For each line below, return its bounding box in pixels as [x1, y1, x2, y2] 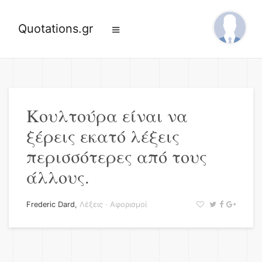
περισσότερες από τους [26, 144, 207, 168]
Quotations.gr [18, 22, 93, 36]
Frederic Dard [26, 200, 75, 209]
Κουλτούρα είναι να [26, 104, 188, 127]
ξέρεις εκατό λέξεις [26, 124, 180, 147]
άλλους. [26, 165, 89, 188]
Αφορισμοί [110, 200, 147, 209]
